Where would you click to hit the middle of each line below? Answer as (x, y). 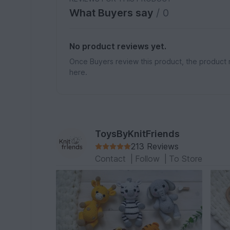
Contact (112, 159)
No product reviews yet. (118, 46)
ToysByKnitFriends (138, 134)
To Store (186, 159)
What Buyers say (113, 13)
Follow (149, 159)
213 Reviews (155, 147)
